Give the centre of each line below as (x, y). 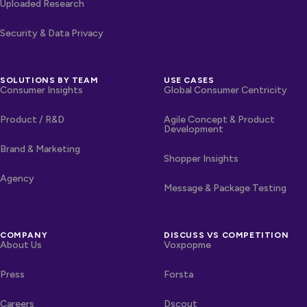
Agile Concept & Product (219, 119)
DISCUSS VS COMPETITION (226, 235)
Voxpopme (187, 245)
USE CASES (189, 80)
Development (194, 129)
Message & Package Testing (225, 188)
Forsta (179, 274)
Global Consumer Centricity (225, 90)
